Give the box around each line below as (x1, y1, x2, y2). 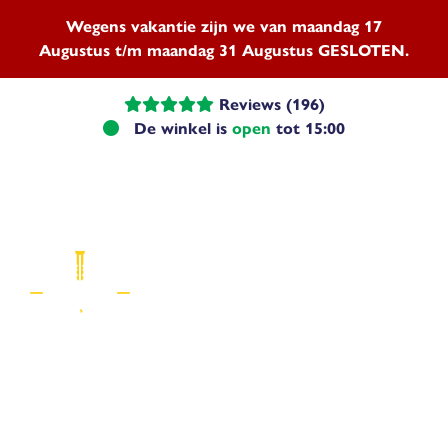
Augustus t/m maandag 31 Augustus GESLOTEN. (39, 41, 409, 60)
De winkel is (129, 119, 232, 138)
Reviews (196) (213, 95, 325, 114)
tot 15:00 (271, 119, 345, 138)
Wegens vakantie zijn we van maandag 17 (66, 17, 382, 36)
